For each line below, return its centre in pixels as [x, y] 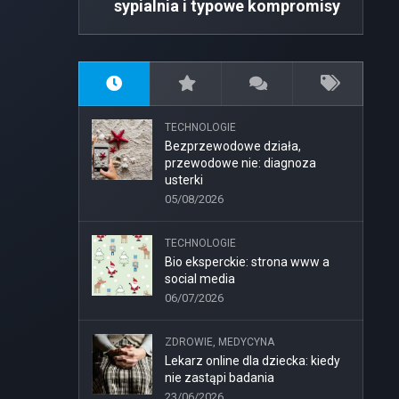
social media [200, 279]
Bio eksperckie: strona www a [247, 262]
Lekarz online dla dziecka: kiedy [252, 361]
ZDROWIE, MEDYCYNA [220, 342]
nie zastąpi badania [220, 378]
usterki [184, 180]
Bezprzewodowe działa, [233, 146]
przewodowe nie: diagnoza [240, 163]
